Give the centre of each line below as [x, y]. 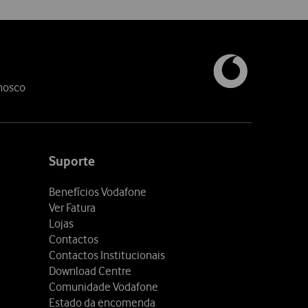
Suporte [72, 162]
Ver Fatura [72, 208]
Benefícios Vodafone [98, 192]
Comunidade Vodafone [103, 287]
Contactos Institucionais [107, 255]
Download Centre [90, 271]
